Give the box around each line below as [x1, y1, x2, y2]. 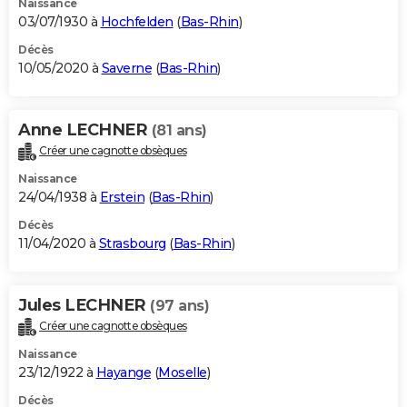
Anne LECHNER [18, 119, 152, 140]
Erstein [99, 188, 144, 205]
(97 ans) [150, 296, 209, 314]
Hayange [95, 363, 151, 381]
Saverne [101, 59, 152, 76]
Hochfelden [100, 13, 174, 30]
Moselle [158, 363, 207, 381]
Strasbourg [98, 234, 166, 252]
